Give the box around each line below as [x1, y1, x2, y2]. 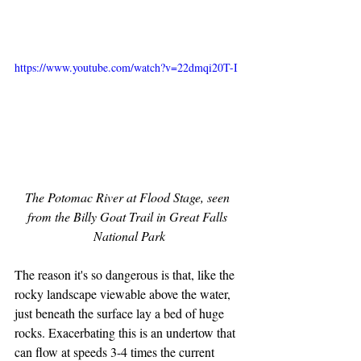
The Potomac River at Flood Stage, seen [25, 188, 233, 205]
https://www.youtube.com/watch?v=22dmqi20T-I [15, 60, 238, 76]
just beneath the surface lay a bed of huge [15, 304, 227, 322]
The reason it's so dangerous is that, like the [15, 265, 238, 283]
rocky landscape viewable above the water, [15, 284, 234, 302]
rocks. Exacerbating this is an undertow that [15, 323, 239, 341]
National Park [93, 226, 165, 244]
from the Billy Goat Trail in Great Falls [27, 207, 230, 225]
